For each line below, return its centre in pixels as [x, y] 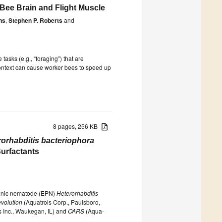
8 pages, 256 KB [78, 126]
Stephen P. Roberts [35, 20]
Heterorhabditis [77, 193]
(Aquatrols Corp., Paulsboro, [61, 202]
